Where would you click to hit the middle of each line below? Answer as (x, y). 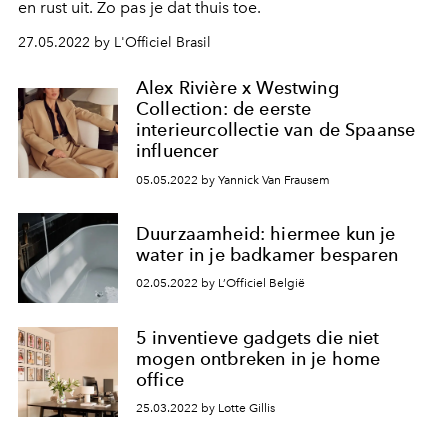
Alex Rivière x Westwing (237, 87)
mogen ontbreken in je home (258, 358)
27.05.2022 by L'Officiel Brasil (114, 42)
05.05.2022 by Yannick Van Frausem (233, 179)
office (160, 379)
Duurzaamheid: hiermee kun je (266, 233)
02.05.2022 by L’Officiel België (220, 283)
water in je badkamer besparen (267, 254)
